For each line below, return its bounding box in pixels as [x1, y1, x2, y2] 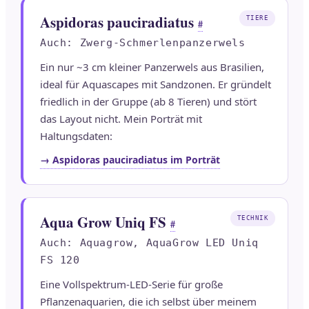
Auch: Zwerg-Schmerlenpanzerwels [40, 37, 246, 50]
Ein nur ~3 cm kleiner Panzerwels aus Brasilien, [40, 60, 264, 74]
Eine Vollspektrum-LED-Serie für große [40, 277, 223, 292]
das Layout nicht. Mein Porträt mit [40, 112, 202, 126]
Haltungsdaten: [40, 129, 112, 143]
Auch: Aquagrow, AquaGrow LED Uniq [40, 237, 259, 250]
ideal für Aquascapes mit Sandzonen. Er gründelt [40, 77, 271, 92]
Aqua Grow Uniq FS [40, 212, 166, 233]
